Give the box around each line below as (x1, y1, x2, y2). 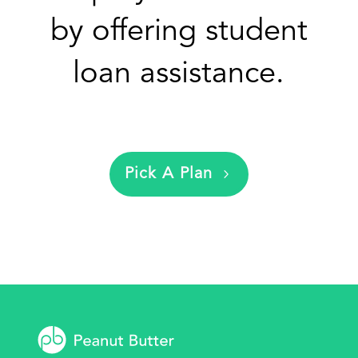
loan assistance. (73, 58, 285, 89)
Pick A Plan (124, 165, 213, 182)
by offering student (50, 16, 308, 47)
